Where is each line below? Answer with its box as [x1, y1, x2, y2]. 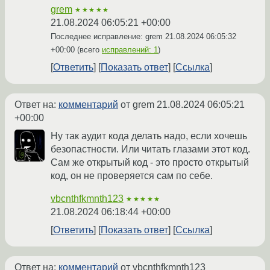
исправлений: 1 [102, 45, 158, 54]
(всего [75, 45, 102, 54]
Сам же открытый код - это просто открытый [51, 157, 249, 168]
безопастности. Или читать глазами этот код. [51, 143, 250, 154]
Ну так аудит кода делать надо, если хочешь [51, 130, 247, 141]
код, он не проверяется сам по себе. [51, 170, 213, 181]
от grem [118, 99, 157, 110]
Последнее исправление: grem [51, 31, 165, 41]
